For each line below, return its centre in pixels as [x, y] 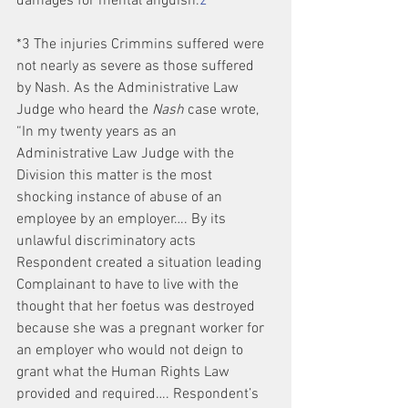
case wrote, [223, 110]
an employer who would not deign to [132, 351]
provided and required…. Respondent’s [139, 394]
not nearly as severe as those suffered [137, 66]
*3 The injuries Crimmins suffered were [142, 45]
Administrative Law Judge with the [127, 154]
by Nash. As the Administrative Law [129, 88]
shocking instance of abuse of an [121, 198]
